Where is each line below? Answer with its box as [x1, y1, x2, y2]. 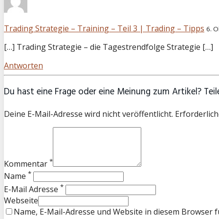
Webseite [4, 195, 38, 206]
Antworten [4, 60, 43, 71]
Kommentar [4, 158, 49, 170]
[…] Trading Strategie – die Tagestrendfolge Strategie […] [4, 41, 213, 52]
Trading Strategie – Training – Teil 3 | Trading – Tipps [4, 22, 204, 34]
